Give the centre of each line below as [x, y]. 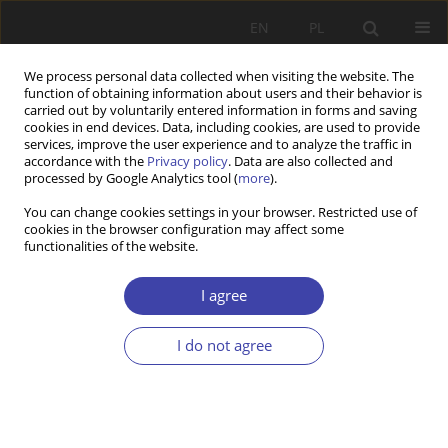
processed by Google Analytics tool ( [131, 178]
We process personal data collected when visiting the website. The [219, 76]
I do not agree [224, 345]
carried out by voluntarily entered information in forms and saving [220, 110]
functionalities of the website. [111, 246]
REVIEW [38, 252]
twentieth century [88, 302]
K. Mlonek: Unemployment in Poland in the [196, 278]
